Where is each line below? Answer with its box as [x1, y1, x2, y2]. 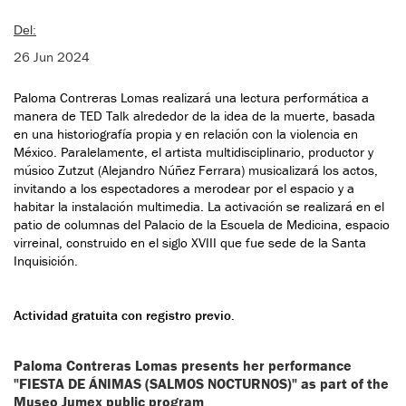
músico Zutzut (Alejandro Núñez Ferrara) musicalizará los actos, [14, 161, 378, 179]
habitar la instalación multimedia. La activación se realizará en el [14, 198, 384, 216]
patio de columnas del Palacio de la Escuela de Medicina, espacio [14, 216, 390, 234]
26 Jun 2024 [14, 48, 90, 66]
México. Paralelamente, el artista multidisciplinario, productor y [14, 143, 373, 161]
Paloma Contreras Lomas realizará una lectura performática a [14, 89, 369, 107]
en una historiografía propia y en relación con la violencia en [14, 125, 358, 143]
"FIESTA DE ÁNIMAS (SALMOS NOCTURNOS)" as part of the [14, 374, 389, 393]
